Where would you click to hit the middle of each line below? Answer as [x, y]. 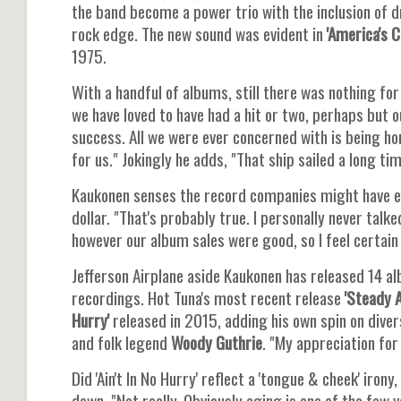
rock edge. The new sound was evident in [197, 33]
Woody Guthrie [217, 342]
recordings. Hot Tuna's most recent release [206, 297]
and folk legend [121, 342]
